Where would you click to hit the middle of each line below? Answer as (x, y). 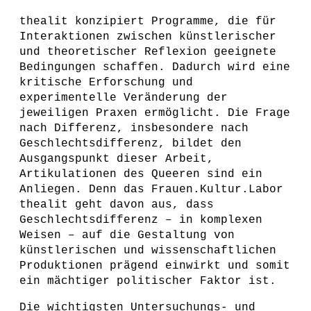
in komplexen (221, 220)
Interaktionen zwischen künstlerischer (148, 37)
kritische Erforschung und (106, 83)
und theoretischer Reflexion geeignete (148, 52)
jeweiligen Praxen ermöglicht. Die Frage (155, 113)
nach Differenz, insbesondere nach (134, 128)
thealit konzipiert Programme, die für (148, 22)
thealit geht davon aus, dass (117, 205)
